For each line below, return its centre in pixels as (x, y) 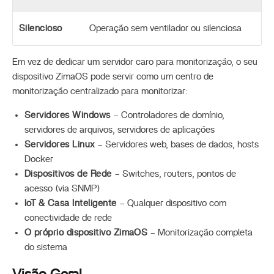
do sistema (46, 247)
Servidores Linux (60, 144)
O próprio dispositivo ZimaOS (86, 232)
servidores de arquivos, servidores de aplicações (120, 130)
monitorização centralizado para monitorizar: (100, 91)
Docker (39, 159)
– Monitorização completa (200, 232)
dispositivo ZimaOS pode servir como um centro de (113, 76)
